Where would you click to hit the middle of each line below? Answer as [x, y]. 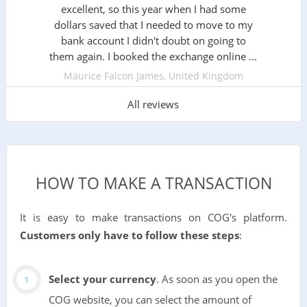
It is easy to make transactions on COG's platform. [153, 217]
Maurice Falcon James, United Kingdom [153, 76]
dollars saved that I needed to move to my [153, 25]
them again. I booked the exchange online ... [153, 57]
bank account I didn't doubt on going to [153, 41]
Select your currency [102, 279]
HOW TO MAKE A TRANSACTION [153, 184]
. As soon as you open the [217, 279]
